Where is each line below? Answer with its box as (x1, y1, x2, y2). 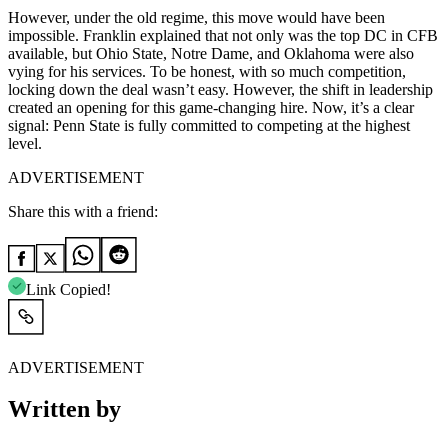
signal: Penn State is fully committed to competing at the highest (8, 116, 410, 134)
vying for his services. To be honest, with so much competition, (8, 62, 406, 80)
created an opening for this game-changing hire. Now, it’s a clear (8, 98, 414, 116)
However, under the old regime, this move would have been (8, 8, 385, 26)
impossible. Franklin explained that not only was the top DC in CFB (8, 26, 438, 44)
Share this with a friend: (8, 202, 158, 220)
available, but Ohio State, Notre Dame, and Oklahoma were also (8, 44, 414, 62)
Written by (8, 396, 121, 423)
